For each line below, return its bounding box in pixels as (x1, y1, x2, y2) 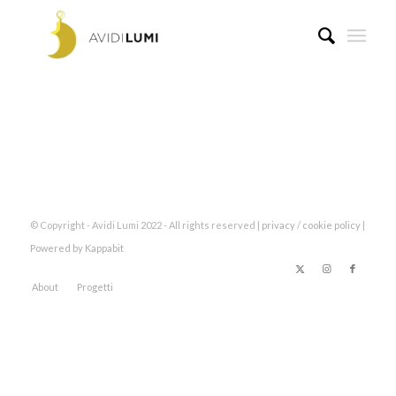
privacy (261, 219, 295, 231)
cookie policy (301, 219, 362, 231)
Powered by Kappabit (29, 242, 124, 254)
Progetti (76, 281, 113, 293)
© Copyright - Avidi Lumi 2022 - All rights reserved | (29, 219, 262, 231)
